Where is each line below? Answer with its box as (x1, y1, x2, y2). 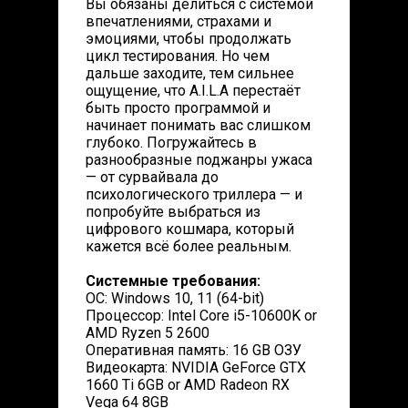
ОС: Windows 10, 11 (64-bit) (86, 290, 264, 307)
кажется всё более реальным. (86, 238, 291, 255)
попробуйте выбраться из (86, 203, 260, 220)
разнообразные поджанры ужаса (86, 151, 312, 168)
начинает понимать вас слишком (86, 117, 311, 134)
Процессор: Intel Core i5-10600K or (86, 307, 317, 324)
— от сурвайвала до (86, 168, 219, 186)
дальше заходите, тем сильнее (86, 65, 294, 82)
